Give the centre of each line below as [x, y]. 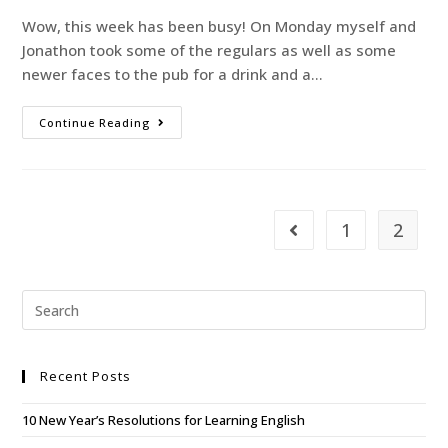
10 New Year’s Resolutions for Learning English [164, 420]
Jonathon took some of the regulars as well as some [209, 50]
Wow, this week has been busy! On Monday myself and [219, 26]
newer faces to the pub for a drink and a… [173, 74]
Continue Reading [95, 122]
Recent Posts [86, 376]
